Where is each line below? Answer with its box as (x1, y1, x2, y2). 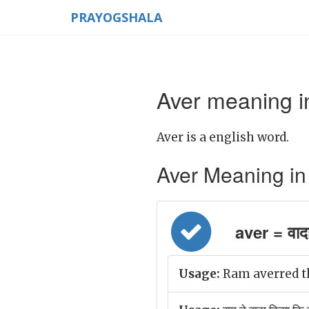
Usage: (179, 266, 220, 281)
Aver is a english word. (157, 130, 289, 145)
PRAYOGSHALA (70, 9, 162, 26)
